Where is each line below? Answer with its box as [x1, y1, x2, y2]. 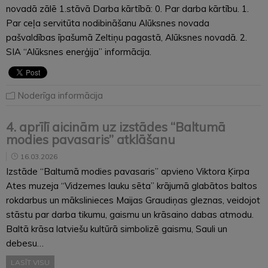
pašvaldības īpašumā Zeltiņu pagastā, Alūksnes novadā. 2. [6, 31, 247, 43]
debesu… [6, 237, 44, 249]
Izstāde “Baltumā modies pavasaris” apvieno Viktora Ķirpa [6, 165, 249, 177]
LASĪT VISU [11, 257, 50, 267]
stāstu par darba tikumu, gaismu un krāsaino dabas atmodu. [6, 208, 254, 220]
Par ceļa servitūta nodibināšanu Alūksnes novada [6, 17, 209, 29]
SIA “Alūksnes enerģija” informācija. [6, 45, 151, 57]
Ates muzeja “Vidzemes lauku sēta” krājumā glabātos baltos [6, 179, 257, 191]
